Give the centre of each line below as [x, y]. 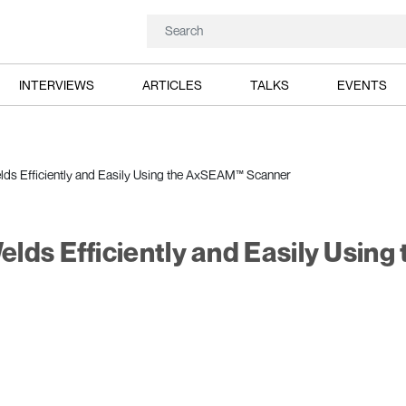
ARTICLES [172, 84]
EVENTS [362, 84]
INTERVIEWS [56, 84]
